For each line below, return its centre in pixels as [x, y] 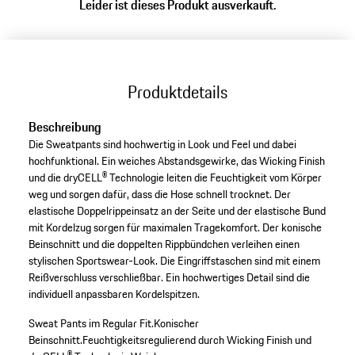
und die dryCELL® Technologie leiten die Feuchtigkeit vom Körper [175, 178]
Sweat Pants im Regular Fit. [91, 324]
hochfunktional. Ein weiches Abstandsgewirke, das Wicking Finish [176, 161]
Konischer [176, 324]
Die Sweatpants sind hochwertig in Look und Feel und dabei [162, 145]
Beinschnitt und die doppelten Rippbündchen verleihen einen [164, 244]
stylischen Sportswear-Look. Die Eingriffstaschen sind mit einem [174, 261]
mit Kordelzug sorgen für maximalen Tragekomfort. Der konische [175, 228]
